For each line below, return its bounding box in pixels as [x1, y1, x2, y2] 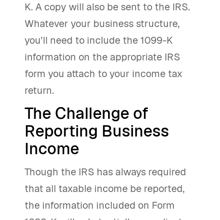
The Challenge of [25, 103, 148, 123]
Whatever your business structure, [25, 17, 180, 30]
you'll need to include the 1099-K [25, 34, 173, 47]
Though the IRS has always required [25, 165, 186, 178]
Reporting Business [25, 121, 169, 141]
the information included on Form [25, 199, 175, 212]
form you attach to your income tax [25, 67, 183, 80]
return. [25, 84, 54, 97]
